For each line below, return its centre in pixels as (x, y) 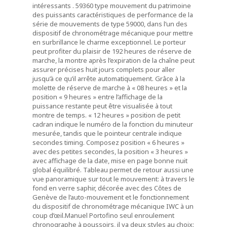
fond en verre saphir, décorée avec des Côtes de (107, 188)
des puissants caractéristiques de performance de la (113, 15)
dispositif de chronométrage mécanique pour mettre (113, 33)
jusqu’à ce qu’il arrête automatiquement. (94, 79)
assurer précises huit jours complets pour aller (104, 70)
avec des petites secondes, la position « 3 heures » (110, 152)
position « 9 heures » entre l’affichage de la (98, 97)
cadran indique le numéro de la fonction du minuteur (113, 124)
